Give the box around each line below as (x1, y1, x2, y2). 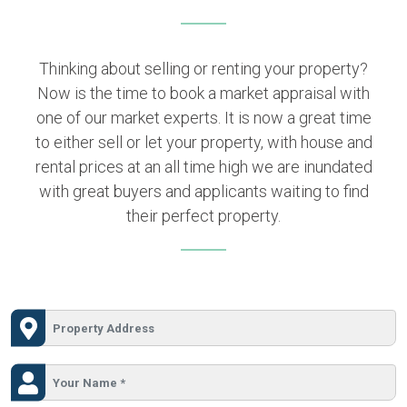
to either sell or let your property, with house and (35, 133, 372, 153)
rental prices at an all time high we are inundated (35, 157, 372, 177)
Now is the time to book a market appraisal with (37, 84, 370, 104)
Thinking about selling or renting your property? (39, 59, 368, 79)
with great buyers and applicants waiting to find (38, 182, 369, 202)
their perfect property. (126, 206, 281, 226)
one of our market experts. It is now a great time (35, 108, 372, 128)
